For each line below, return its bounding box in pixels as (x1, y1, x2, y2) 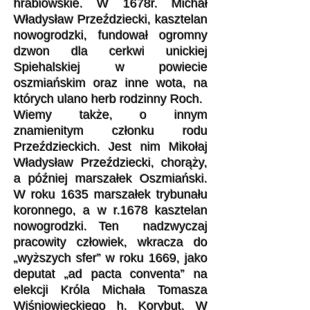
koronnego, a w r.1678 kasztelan (14, 203, 208, 217)
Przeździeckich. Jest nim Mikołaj (14, 140, 208, 154)
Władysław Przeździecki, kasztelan (14, 12, 208, 26)
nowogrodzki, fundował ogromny (14, 28, 208, 42)
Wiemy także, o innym (14, 108, 208, 122)
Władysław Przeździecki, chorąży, (14, 156, 208, 170)
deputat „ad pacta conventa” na (14, 267, 208, 281)
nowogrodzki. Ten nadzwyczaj (14, 219, 208, 233)
